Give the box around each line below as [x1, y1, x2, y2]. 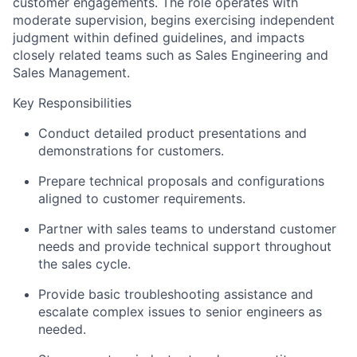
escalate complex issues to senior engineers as [38, 304, 322, 320]
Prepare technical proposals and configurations [38, 173, 324, 189]
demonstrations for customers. [38, 143, 224, 159]
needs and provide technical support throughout [38, 238, 331, 254]
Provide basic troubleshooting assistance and [38, 286, 313, 302]
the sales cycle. [38, 256, 131, 272]
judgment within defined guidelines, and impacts [13, 29, 304, 45]
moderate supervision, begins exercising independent [13, 12, 335, 28]
